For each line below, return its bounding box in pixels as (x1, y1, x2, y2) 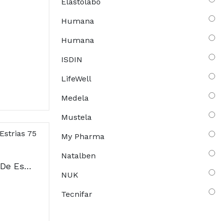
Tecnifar (61, 189, 92, 199)
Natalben (61, 150, 96, 160)
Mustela (61, 112, 92, 122)
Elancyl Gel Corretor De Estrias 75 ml (24, 160, 32, 171)
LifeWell (61, 74, 91, 83)
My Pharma (61, 131, 105, 141)
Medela (61, 93, 89, 103)
